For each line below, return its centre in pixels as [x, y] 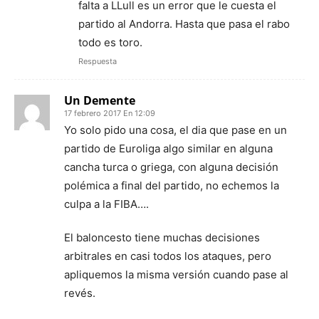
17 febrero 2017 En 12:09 [110, 113]
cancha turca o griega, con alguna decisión [171, 167]
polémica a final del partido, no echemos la [172, 185]
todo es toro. [110, 42]
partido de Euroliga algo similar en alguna [168, 148]
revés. [80, 293]
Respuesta [98, 61]
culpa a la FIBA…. [106, 204]
